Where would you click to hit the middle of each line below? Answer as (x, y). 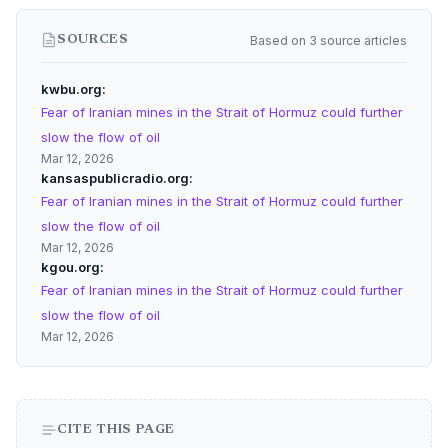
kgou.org (70, 267)
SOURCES (93, 39)
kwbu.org (71, 89)
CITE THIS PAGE (116, 429)
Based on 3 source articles (328, 40)
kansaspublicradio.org (115, 178)
